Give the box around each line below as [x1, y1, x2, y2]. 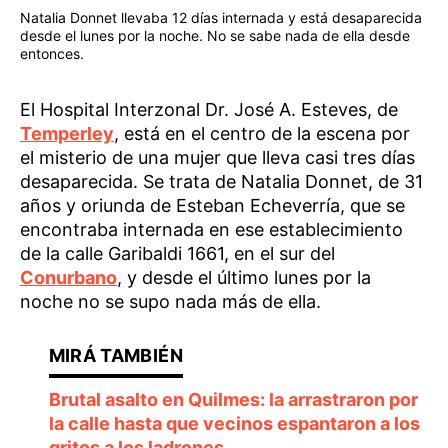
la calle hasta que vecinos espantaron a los [48, 413, 420, 435]
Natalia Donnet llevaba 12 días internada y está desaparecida [20, 9, 422, 27]
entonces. [20, 45, 84, 63]
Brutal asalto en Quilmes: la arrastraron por [48, 389, 418, 411]
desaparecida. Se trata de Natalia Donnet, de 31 [20, 171, 423, 193]
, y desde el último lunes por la [117, 267, 371, 289]
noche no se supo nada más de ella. [20, 291, 321, 313]
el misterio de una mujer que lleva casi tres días [20, 147, 415, 169]
